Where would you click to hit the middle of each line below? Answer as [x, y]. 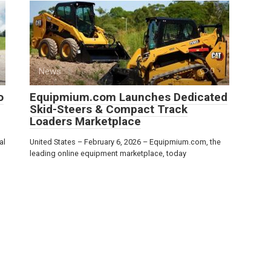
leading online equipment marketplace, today [108, 153]
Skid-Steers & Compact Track [109, 109]
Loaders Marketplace [85, 121]
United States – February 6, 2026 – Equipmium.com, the [125, 142]
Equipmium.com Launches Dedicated [129, 97]
